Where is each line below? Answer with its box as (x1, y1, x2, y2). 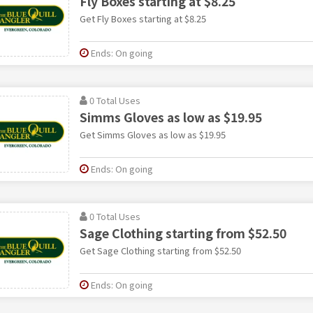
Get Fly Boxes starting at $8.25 (79, 11, 206, 25)
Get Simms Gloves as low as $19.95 (79, 127, 226, 141)
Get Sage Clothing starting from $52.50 (79, 243, 241, 257)
